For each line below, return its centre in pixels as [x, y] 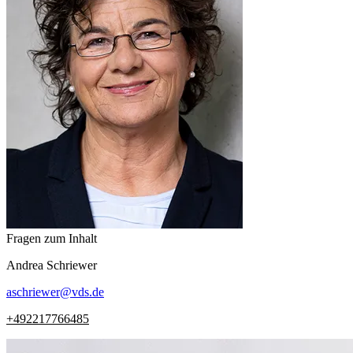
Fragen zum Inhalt [52, 238]
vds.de [88, 292]
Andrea [25, 265]
